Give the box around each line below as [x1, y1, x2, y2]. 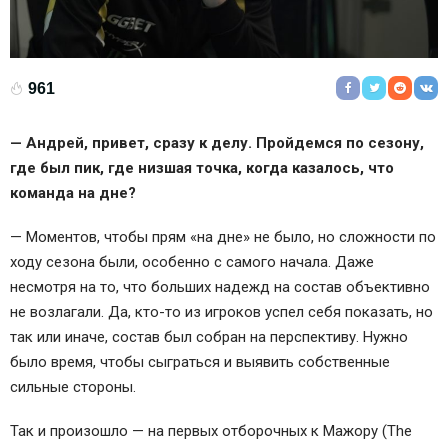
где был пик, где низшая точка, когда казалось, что [10, 159, 394, 178]
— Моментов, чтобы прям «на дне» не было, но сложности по [10, 227, 436, 246]
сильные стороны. [10, 377, 136, 396]
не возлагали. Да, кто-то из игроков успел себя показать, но [10, 302, 433, 321]
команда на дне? [10, 184, 136, 203]
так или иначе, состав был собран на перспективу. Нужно [10, 327, 408, 346]
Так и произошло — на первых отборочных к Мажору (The [10, 421, 412, 440]
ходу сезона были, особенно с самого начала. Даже [10, 252, 374, 271]
